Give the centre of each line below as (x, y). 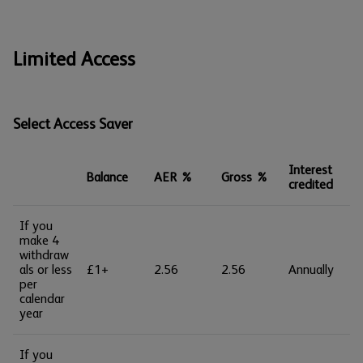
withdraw (44, 255)
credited (311, 184)
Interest (310, 170)
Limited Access (74, 59)
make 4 (39, 240)
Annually (311, 269)
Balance (107, 177)
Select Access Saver (73, 124)
